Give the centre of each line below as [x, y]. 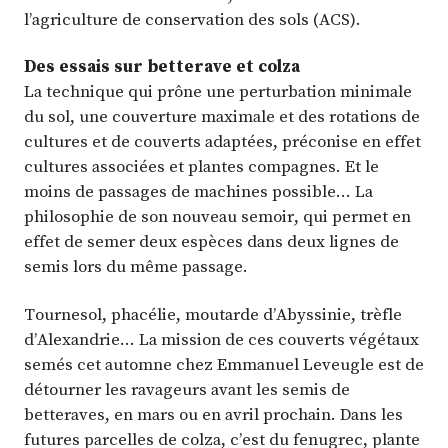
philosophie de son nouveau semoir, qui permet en [217, 216]
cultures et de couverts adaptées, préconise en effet [222, 141]
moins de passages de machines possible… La [198, 191]
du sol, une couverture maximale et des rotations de [222, 116]
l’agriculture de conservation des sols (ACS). [192, 18]
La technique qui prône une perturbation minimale [218, 91]
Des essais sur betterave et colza [162, 66]
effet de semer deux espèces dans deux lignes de [211, 241]
